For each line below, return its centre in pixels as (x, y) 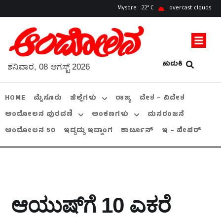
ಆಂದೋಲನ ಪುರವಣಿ (39, 115)
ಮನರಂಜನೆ (166, 115)
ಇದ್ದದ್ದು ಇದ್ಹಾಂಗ (88, 131)
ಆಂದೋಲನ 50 (30, 131)
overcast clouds (190, 8)
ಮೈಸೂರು (48, 99)
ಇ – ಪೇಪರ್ (182, 131)
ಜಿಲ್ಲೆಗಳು (83, 99)
